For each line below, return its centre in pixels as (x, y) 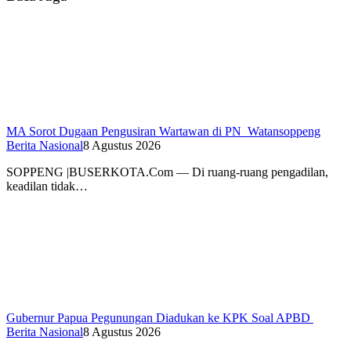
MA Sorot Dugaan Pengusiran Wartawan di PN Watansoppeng (163, 131)
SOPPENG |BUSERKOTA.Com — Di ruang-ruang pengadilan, (167, 172)
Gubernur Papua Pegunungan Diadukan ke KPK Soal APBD (160, 317)
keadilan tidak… (47, 186)
